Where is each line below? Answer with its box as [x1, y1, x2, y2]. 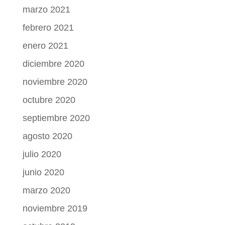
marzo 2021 [22, 4, 70, 15]
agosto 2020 [22, 131, 72, 141]
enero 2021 [22, 40, 68, 51]
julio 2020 [22, 149, 61, 159]
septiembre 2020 [22, 113, 90, 123]
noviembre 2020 [22, 76, 87, 87]
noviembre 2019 [22, 203, 87, 213]
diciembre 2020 [22, 58, 84, 69]
